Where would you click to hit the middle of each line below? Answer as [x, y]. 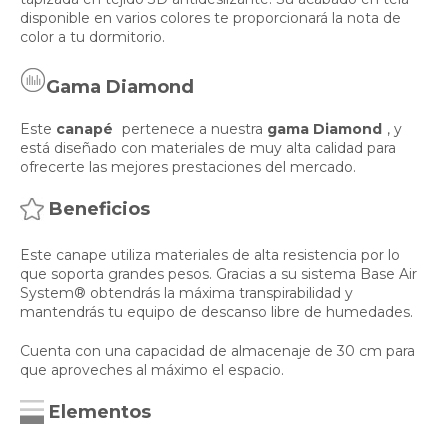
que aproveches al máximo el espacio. [152, 370]
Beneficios [99, 209]
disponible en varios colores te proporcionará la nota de [210, 18]
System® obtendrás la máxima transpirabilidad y [186, 293]
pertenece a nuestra [194, 129]
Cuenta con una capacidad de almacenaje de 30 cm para [217, 351]
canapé [86, 129]
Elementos [100, 412]
